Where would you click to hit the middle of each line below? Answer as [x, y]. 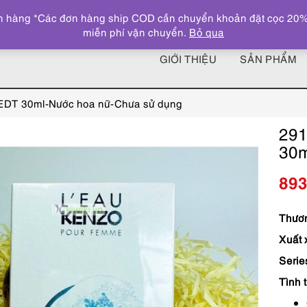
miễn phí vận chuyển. [136, 32]
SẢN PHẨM [268, 59]
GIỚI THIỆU [188, 59]
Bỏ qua [207, 32]
